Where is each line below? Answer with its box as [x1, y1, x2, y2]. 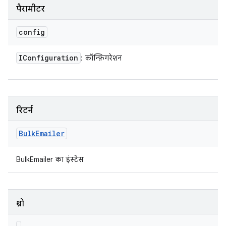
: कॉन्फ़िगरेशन [81, 53, 122, 63]
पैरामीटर [16, 4, 45, 14]
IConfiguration [19, 53, 78, 63]
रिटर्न [16, 105, 33, 116]
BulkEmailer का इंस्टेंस [16, 155, 84, 164]
